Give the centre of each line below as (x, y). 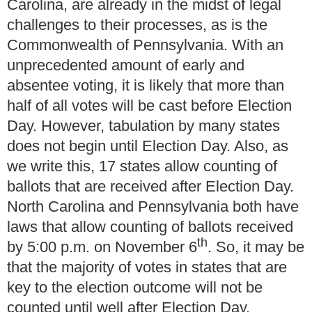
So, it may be (260, 247)
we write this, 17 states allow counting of (142, 166)
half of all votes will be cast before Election (149, 106)
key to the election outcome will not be (135, 288)
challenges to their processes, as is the (137, 25)
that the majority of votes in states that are (147, 267)
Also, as (261, 146)
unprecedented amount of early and (126, 65)
